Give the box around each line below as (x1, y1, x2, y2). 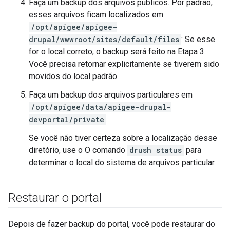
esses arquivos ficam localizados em (29, 10, 163, 20)
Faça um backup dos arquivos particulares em (29, 90, 193, 100)
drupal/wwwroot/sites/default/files (29, 34, 179, 44)
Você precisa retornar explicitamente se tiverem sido (29, 59, 219, 69)
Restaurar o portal (8, 190, 102, 205)
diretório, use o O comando (29, 145, 127, 155)
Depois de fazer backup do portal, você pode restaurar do (8, 219, 215, 229)
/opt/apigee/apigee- (31, 22, 117, 32)
